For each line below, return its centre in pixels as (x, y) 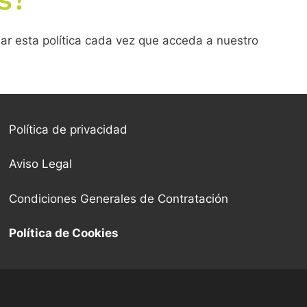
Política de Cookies (64, 233)
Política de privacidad (69, 129)
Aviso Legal (41, 164)
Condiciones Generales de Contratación (119, 198)
